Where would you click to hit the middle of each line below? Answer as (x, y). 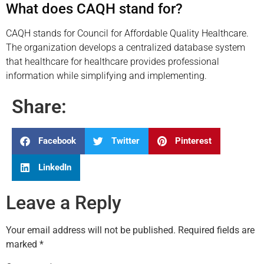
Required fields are (216, 230)
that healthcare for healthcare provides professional (113, 61)
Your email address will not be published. (91, 230)
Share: (39, 106)
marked (23, 244)
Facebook (57, 141)
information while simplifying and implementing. (106, 75)
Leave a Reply (64, 202)
